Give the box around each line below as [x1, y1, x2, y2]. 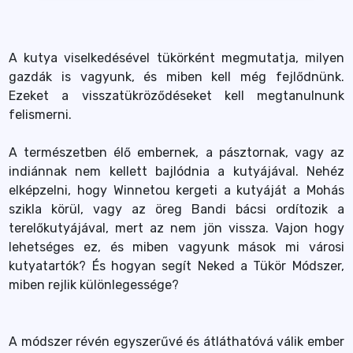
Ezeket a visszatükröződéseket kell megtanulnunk [9, 88, 344, 103]
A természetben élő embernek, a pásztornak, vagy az [9, 145, 344, 160]
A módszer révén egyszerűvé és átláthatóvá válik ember [9, 334, 344, 349]
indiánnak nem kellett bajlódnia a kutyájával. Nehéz [9, 164, 344, 179]
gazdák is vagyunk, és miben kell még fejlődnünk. [9, 69, 344, 84]
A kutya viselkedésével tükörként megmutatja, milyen [9, 50, 344, 65]
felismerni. [9, 107, 72, 122]
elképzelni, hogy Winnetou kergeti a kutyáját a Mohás [9, 183, 344, 198]
